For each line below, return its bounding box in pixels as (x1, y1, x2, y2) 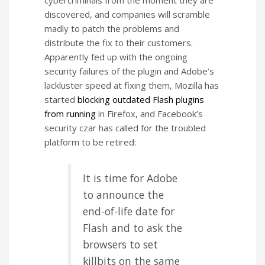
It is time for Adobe (83, 171, 177, 186)
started (44, 93, 77, 106)
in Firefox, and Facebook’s (96, 108, 203, 120)
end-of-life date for (83, 204, 174, 219)
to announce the (83, 188, 164, 202)
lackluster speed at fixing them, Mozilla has (44, 79, 219, 92)
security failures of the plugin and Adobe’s (44, 65, 214, 77)
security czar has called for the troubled (44, 122, 206, 134)
